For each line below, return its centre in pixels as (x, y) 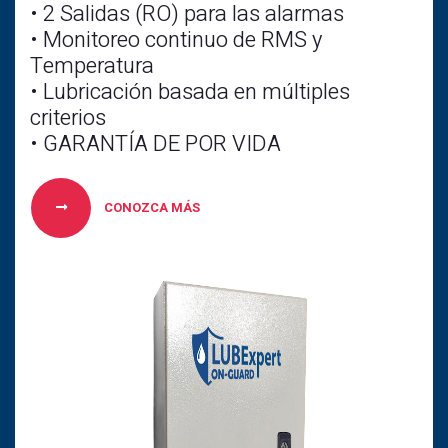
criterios (68, 118)
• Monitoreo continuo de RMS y (176, 40)
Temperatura (92, 66)
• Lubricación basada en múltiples (190, 92)
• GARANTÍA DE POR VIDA (155, 144)
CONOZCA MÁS (150, 207)
